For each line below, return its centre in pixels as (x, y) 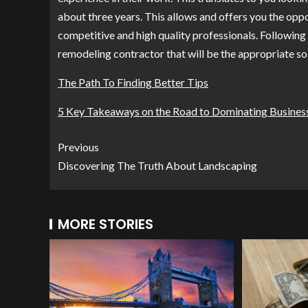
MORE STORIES (106, 224)
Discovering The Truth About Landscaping (157, 165)
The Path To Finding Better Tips (133, 82)
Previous (78, 147)
